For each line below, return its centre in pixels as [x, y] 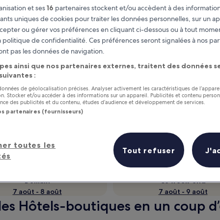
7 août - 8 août [37, 192]
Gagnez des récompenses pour [108, 110]
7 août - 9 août [183, 192]
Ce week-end [183, 181]
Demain [37, 181]
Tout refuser [149, 150]
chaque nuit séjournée [89, 122]
